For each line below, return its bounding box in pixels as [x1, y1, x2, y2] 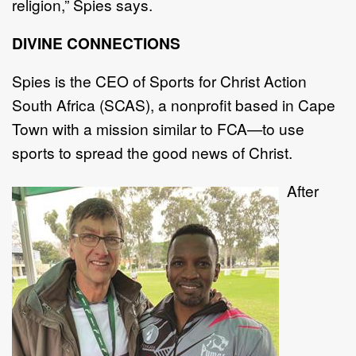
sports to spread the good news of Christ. [12, 141, 292, 163]
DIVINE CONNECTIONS [12, 31, 180, 54]
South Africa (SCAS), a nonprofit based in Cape [12, 93, 335, 115]
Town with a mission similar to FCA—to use [12, 117, 304, 139]
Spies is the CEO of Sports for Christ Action [12, 69, 307, 91]
